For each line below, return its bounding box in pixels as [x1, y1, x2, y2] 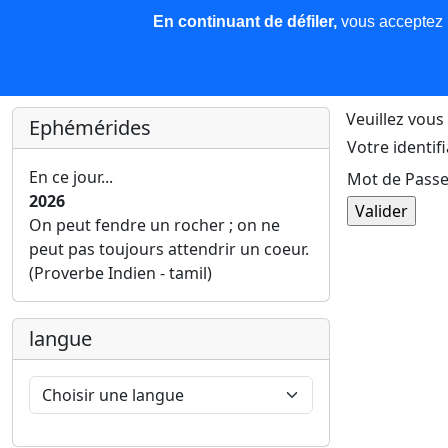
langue [29, 325, 92, 352]
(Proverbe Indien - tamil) [29, 262, 212, 284]
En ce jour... [29, 166, 113, 188]
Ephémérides [29, 114, 151, 141]
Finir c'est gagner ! [16, 68, 162, 90]
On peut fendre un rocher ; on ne [29, 214, 280, 236]
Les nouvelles [119, 17, 224, 39]
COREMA [12, 14, 95, 41]
